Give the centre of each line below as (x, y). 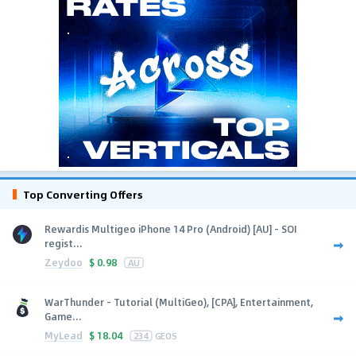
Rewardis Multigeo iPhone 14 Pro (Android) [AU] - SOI (171, 229)
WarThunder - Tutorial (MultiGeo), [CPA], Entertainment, (179, 302)
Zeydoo (64, 262)
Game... (63, 317)
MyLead (64, 335)
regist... (64, 244)
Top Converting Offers (83, 195)
